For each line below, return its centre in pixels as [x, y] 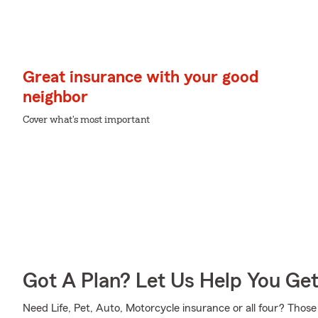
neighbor [55, 97]
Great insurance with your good [141, 77]
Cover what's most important [86, 120]
